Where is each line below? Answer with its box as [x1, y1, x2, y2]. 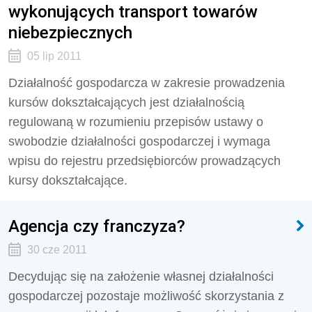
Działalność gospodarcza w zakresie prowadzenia [8, 76, 285, 90]
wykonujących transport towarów [8, 1, 258, 22]
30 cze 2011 [26, 244, 87, 256]
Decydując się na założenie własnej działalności [8, 270, 274, 283]
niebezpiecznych [8, 22, 132, 42]
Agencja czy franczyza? [8, 216, 185, 236]
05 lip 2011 [26, 50, 81, 62]
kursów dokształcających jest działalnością [8, 95, 244, 109]
